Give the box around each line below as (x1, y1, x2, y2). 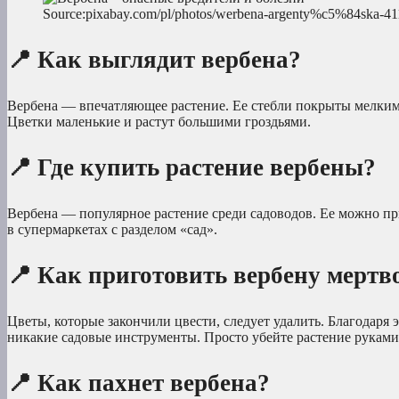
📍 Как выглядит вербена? (7, 45, 301, 73)
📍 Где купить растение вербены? (7, 153, 376, 181)
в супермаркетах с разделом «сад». (7, 221, 217, 237)
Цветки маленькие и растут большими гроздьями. (7, 113, 311, 129)
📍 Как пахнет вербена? (7, 369, 270, 396)
